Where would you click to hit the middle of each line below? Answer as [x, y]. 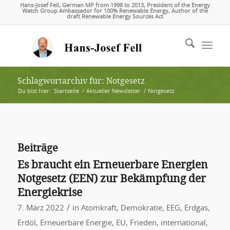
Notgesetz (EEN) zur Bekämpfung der [111, 178]
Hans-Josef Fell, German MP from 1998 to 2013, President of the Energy [115, 5]
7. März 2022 [41, 208]
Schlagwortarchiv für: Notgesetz [81, 81]
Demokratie [141, 208]
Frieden [143, 223]
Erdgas [196, 208]
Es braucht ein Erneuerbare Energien [112, 165]
